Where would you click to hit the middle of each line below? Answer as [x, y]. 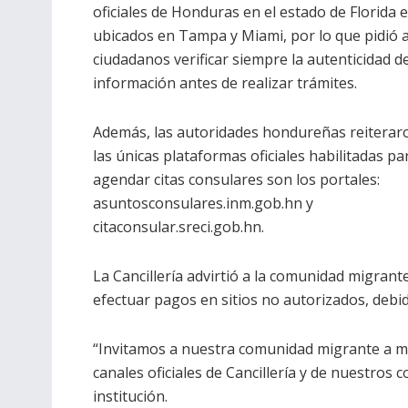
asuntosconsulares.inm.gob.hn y [203, 204]
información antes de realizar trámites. [225, 83]
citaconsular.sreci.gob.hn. [178, 227]
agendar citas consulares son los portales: [236, 180]
